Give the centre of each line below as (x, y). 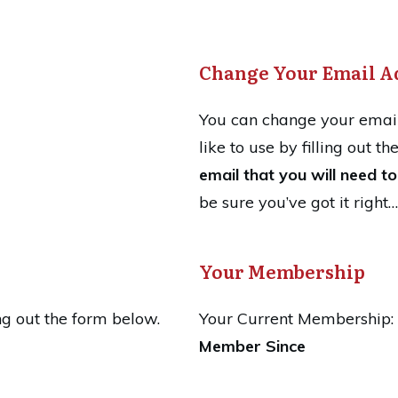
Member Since (252, 346)
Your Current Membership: (296, 319)
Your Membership (282, 271)
